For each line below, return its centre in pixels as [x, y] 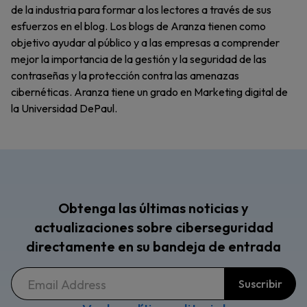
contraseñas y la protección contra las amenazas [125, 76]
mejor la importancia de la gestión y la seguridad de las [139, 59]
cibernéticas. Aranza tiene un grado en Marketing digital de [149, 92]
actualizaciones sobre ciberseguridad [153, 228]
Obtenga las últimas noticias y [153, 208]
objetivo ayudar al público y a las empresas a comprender [145, 43]
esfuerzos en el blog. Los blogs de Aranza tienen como [138, 26]
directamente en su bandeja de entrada [153, 247]
